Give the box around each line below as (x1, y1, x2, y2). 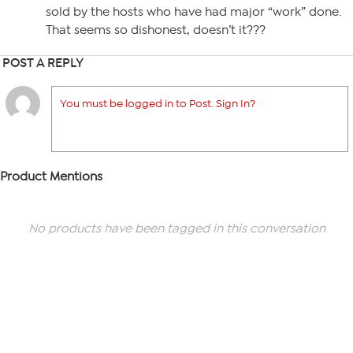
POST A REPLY (2, 55, 84, 70)
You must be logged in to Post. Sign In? (60, 97, 255, 110)
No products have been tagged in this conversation (28, 221, 325, 236)
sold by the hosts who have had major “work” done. (46, 5, 341, 19)
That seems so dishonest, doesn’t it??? (46, 23, 266, 37)
